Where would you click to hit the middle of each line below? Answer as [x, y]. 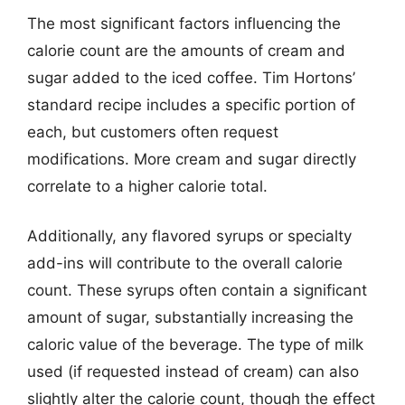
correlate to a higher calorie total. [147, 186]
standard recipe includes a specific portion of [191, 104]
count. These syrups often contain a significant [197, 290]
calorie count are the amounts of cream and [186, 50]
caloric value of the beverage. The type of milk [195, 344]
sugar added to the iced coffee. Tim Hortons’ [191, 77]
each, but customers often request [153, 132]
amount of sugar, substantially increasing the [190, 317]
